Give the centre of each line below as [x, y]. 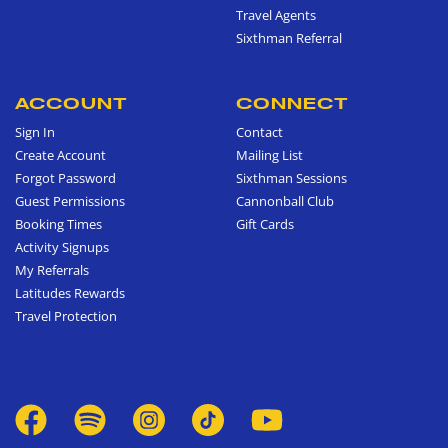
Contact [259, 132]
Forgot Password [65, 178]
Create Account [60, 155]
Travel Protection [66, 316]
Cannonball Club [285, 201]
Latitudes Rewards [70, 293]
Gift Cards [265, 224]
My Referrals [52, 270]
